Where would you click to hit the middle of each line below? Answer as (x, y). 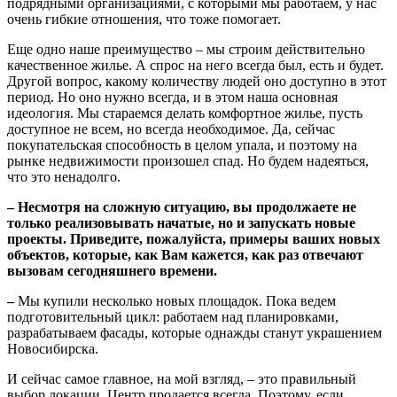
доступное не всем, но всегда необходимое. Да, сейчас (171, 128)
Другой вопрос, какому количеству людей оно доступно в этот (197, 81)
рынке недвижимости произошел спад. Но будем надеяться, (188, 160)
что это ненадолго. (64, 176)
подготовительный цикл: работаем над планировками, (173, 316)
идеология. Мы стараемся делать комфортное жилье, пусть (185, 113)
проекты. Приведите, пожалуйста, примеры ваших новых (194, 238)
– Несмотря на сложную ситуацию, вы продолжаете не (182, 206)
